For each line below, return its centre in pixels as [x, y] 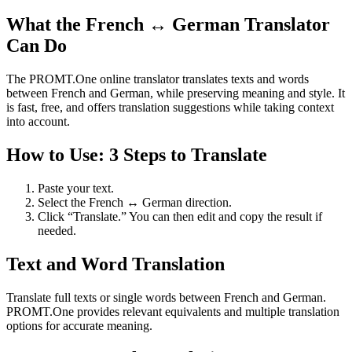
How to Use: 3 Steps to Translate [137, 154]
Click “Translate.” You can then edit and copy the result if [180, 216]
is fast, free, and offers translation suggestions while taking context [170, 107]
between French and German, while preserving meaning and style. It [176, 93]
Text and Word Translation [115, 264]
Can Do [37, 46]
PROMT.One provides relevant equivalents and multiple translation [173, 311]
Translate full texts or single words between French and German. [166, 297]
